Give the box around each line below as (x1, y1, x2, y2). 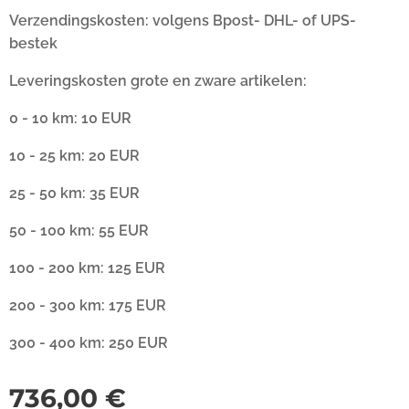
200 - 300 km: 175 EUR (9, 296, 166, 314)
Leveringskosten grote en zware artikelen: (9, 71, 307, 89)
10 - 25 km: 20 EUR (9, 146, 140, 164)
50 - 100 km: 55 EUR (9, 221, 149, 239)
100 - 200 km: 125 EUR (9, 258, 165, 277)
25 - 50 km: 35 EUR (9, 184, 140, 202)
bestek (9, 34, 58, 52)
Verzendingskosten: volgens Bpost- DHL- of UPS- (9, 11, 356, 29)
